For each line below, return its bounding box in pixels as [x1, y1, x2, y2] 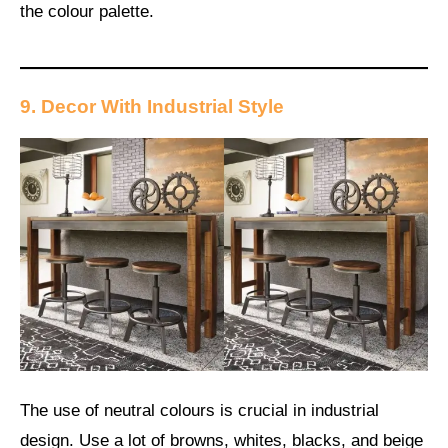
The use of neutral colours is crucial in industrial [20, 401, 379, 421]
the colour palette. [20, 2, 154, 22]
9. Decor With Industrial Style [20, 95, 284, 117]
